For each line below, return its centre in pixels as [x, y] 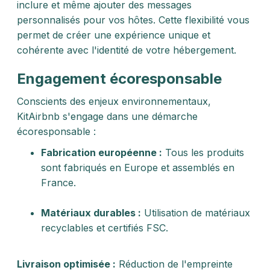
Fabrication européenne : [102, 152]
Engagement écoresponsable [119, 79]
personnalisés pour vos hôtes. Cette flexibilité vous [133, 20]
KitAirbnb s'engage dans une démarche [107, 116]
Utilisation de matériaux [196, 213]
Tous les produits [203, 152]
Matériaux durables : [91, 213]
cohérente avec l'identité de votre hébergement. [128, 50]
